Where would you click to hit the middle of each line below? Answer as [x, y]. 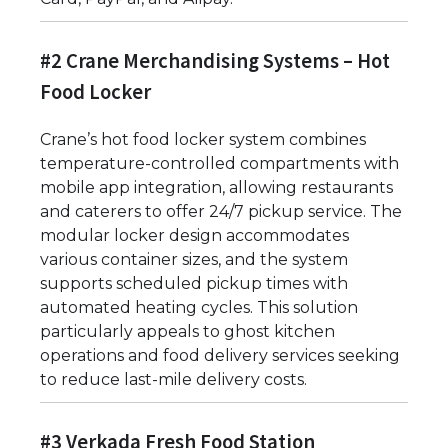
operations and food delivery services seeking [220, 356]
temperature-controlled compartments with [219, 164]
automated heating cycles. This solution [199, 308]
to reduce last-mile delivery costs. [173, 380]
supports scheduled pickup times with [194, 284]
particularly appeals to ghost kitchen [187, 332]
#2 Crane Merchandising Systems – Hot [215, 60]
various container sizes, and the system [194, 260]
